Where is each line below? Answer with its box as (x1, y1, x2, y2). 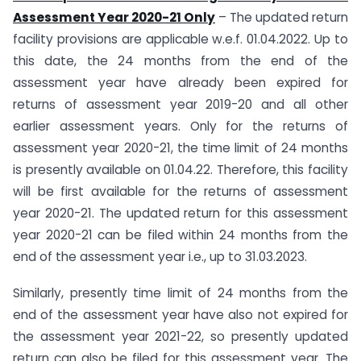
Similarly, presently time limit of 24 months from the (13, 284, 348, 302)
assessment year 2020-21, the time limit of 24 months (13, 139, 348, 157)
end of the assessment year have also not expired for (13, 306, 348, 324)
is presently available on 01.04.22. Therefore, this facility (13, 161, 348, 179)
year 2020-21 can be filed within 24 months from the (13, 226, 348, 244)
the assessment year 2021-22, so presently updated (13, 328, 348, 346)
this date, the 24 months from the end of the (13, 52, 348, 70)
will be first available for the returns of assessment (13, 183, 348, 201)
